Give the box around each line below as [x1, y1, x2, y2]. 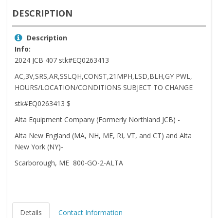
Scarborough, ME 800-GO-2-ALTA [15, 158, 123, 168]
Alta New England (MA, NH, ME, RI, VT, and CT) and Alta [15, 131, 192, 141]
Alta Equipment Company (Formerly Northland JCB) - [15, 115, 180, 125]
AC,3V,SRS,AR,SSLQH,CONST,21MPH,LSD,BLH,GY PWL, [15, 72, 192, 81]
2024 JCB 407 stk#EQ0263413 [15, 55, 109, 65]
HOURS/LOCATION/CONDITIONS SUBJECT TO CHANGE [15, 83, 193, 92]
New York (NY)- [15, 142, 63, 152]
